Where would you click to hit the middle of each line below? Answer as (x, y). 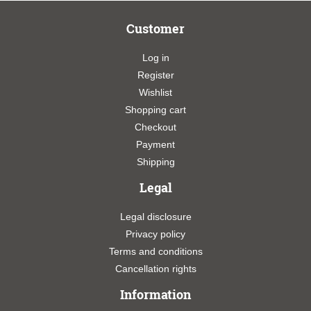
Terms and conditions (155, 251)
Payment (155, 144)
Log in (155, 57)
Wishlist (155, 92)
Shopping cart (155, 109)
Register (155, 75)
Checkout (155, 127)
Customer (155, 28)
